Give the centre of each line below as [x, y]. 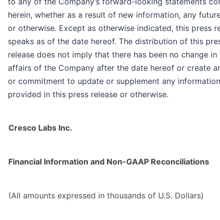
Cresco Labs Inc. [40, 128]
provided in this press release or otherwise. [88, 95]
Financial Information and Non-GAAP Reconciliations [109, 162]
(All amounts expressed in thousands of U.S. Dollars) [106, 196]
